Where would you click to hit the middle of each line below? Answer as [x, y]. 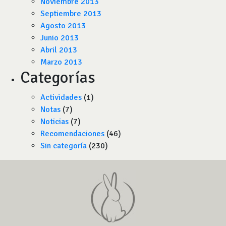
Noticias [54, 122]
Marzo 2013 [61, 62]
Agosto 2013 [63, 26]
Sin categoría [64, 146]
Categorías [58, 77]
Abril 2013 [59, 50]
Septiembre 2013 [71, 14]
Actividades [61, 97]
